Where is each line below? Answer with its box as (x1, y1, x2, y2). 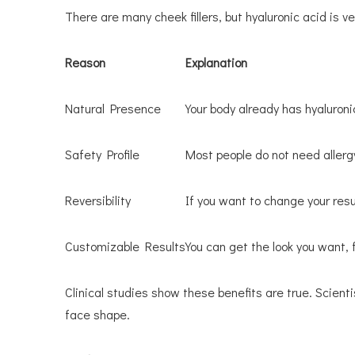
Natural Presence (65, 99, 161, 116)
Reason (65, 53, 105, 71)
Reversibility (65, 191, 131, 208)
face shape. (65, 305, 130, 323)
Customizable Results (65, 237, 185, 254)
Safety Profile (65, 145, 139, 162)
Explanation (185, 53, 247, 71)
